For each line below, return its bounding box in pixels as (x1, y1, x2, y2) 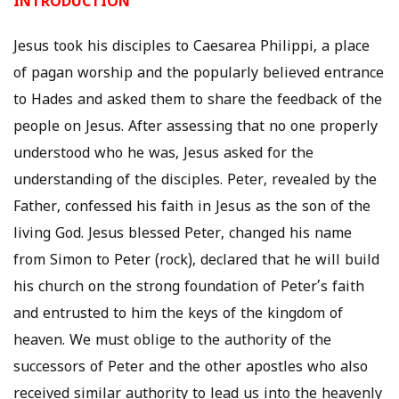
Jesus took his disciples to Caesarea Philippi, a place (13, 38, 370, 57)
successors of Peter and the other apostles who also (13, 359, 368, 378)
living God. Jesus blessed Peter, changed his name (13, 225, 352, 244)
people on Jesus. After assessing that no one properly (13, 118, 378, 137)
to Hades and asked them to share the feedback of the (13, 92, 382, 110)
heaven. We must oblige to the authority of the (13, 332, 331, 351)
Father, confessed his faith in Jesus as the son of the (13, 199, 370, 217)
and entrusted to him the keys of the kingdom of (13, 305, 343, 324)
